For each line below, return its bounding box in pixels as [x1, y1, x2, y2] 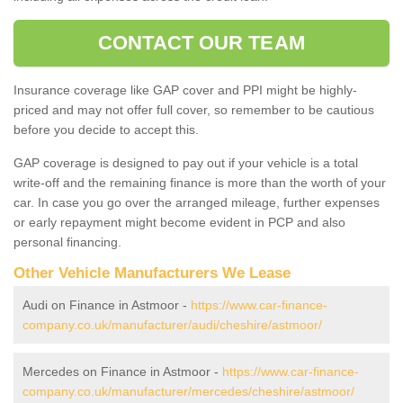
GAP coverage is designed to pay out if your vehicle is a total [13, 155, 358, 170]
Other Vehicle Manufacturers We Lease [13, 264, 291, 282]
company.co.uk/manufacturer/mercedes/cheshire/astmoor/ [22, 383, 354, 399]
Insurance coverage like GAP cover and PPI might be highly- [13, 82, 357, 97]
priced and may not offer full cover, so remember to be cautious [13, 102, 374, 117]
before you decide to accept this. [13, 121, 199, 137]
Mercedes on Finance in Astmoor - [22, 363, 222, 379]
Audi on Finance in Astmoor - [22, 297, 191, 312]
